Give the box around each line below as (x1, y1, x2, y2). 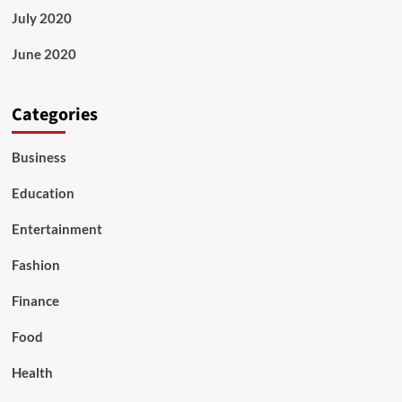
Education (11, 185, 74, 202)
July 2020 (11, 10, 72, 27)
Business (11, 149, 66, 166)
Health (11, 364, 53, 381)
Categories (11, 102, 98, 128)
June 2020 (11, 46, 76, 63)
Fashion (11, 257, 60, 274)
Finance (11, 293, 59, 310)
